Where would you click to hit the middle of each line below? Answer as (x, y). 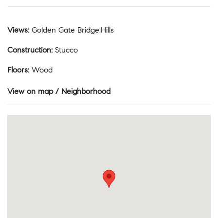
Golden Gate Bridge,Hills (73, 30)
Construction (29, 50)
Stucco (67, 50)
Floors (18, 70)
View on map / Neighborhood (59, 91)
